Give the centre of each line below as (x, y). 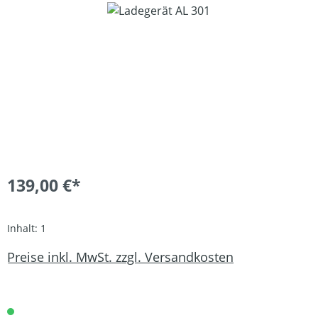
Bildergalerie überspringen (78, 10)
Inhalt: (24, 228)
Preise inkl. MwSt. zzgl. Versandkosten (120, 257)
